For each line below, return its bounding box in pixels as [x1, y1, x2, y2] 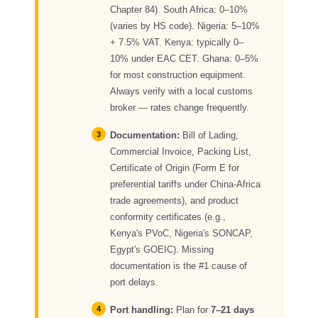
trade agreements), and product [110, 194, 239, 206]
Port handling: [110, 304, 174, 315]
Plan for [173, 304, 212, 315]
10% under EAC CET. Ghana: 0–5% [110, 53, 259, 64]
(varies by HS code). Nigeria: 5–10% [110, 20, 261, 31]
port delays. [110, 276, 159, 287]
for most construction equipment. [110, 69, 246, 80]
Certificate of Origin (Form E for [110, 162, 240, 173]
